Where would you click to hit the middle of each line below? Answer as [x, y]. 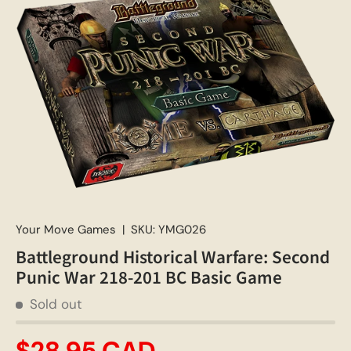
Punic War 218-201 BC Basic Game [149, 276]
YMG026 [182, 229]
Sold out [56, 304]
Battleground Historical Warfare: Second [173, 256]
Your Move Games [66, 229]
